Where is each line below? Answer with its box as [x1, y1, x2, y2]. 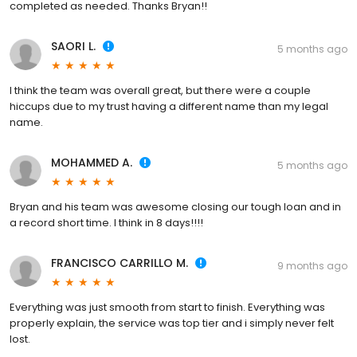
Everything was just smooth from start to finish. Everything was [10, 300, 325, 316]
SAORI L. [51, 38, 96, 55]
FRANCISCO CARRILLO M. [51, 255, 188, 272]
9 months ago [277, 259, 347, 273]
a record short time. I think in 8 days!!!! [10, 215, 203, 231]
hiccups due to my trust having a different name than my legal [10, 99, 328, 115]
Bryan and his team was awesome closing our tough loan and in [10, 199, 341, 215]
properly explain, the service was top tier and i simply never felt [10, 316, 334, 331]
